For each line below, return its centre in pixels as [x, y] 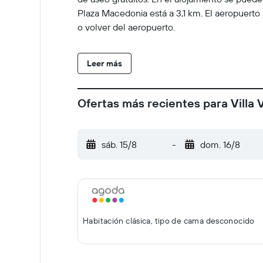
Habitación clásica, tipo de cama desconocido [169, 221]
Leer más [104, 63]
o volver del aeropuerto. [126, 27]
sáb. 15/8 [119, 144]
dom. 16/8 [220, 144]
